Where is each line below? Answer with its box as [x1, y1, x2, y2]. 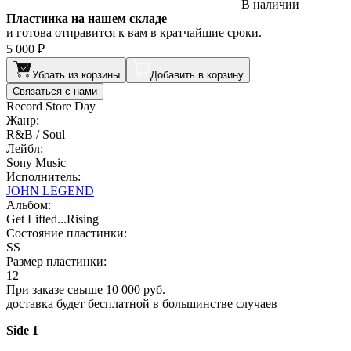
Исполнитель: [6, 169, 81, 183]
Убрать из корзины [32, 68, 120, 81]
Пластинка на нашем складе [6, 11, 167, 25]
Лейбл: [6, 141, 43, 155]
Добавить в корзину [150, 68, 244, 81]
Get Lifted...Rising [6, 212, 99, 226]
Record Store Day [6, 99, 96, 113]
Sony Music [6, 155, 66, 169]
